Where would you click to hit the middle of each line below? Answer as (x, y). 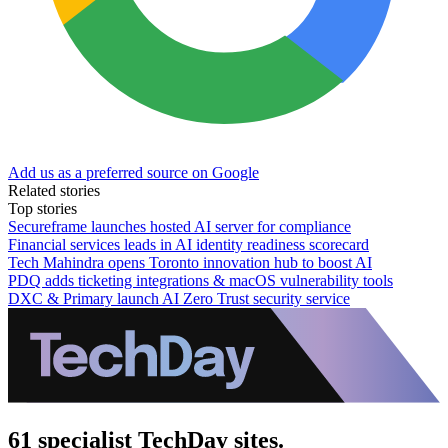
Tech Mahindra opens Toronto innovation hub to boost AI (190, 262)
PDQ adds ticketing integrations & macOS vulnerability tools (200, 280)
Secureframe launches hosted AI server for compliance (179, 226)
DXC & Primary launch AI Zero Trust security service (179, 298)
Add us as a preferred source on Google (133, 172)
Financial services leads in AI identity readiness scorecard (188, 244)
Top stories (42, 208)
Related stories (54, 190)
